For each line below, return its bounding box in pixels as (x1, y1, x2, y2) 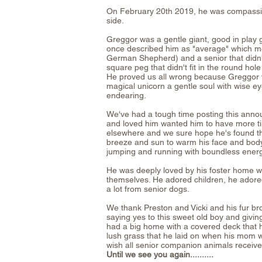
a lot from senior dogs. (106, 184, 189, 194)
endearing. (106, 91, 146, 100)
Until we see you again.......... (106, 250, 213, 259)
